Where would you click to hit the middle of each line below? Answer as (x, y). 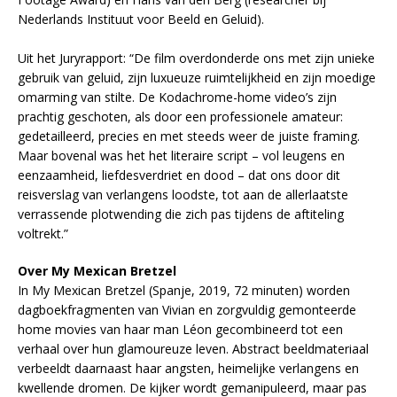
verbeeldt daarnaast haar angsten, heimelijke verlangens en (188, 369)
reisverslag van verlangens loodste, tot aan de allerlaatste (183, 195)
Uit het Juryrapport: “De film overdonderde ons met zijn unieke (196, 58)
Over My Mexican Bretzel (97, 271)
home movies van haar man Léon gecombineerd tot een (180, 330)
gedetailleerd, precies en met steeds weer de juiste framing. (189, 136)
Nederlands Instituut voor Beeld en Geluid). (141, 19)
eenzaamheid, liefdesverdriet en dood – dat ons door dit (179, 175)
